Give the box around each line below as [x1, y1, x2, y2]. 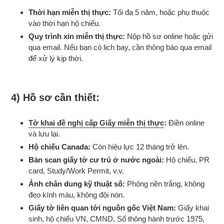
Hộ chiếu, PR [164, 155, 209, 164]
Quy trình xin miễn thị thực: [28, 32, 125, 41]
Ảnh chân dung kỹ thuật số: [28, 179, 125, 188]
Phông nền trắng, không [125, 179, 204, 188]
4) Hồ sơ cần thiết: [11, 92, 99, 103]
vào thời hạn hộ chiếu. [28, 19, 100, 28]
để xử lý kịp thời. [28, 54, 83, 63]
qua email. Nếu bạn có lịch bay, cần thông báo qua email [28, 43, 211, 52]
